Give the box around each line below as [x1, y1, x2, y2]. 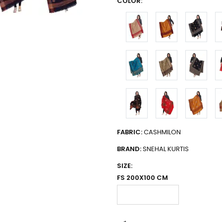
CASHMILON [144, 127, 181, 137]
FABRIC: [117, 127, 144, 137]
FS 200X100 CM [117, 173, 168, 182]
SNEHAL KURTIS [143, 144, 189, 154]
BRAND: [117, 144, 143, 154]
